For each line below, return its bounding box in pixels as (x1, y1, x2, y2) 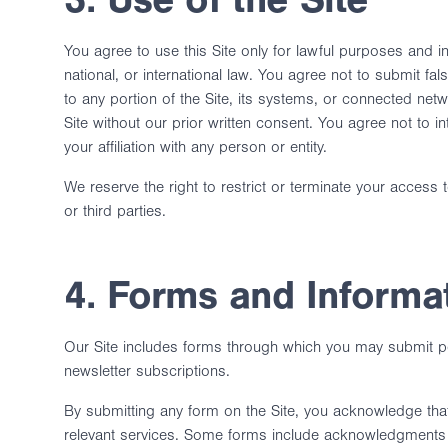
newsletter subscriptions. (64, 362, 230, 380)
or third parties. (64, 202, 166, 220)
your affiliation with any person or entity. (64, 138, 327, 156)
